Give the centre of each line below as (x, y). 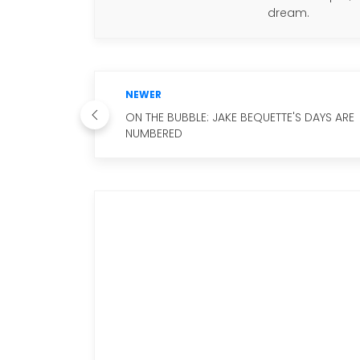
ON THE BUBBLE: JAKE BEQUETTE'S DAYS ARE (240, 117)
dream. (288, 13)
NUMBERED (154, 133)
